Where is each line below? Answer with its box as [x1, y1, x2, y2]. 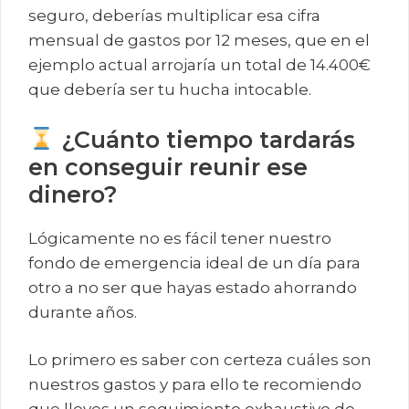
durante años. [28, 302, 137, 321]
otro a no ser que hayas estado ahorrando [28, 278, 357, 297]
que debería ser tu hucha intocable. [28, 80, 311, 100]
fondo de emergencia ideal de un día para [28, 253, 361, 272]
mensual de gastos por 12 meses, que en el [28, 31, 370, 50]
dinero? [28, 180, 118, 208]
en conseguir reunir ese [28, 152, 308, 181]
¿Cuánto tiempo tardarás [54, 125, 355, 153]
